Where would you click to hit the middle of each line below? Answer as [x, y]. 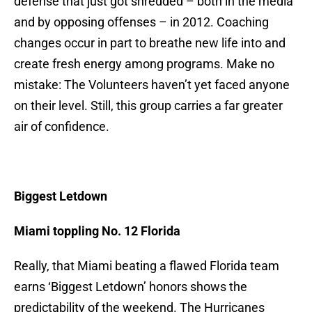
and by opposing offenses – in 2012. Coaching [141, 22]
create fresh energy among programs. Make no [144, 64]
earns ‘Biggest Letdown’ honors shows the [131, 287]
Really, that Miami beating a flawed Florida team [147, 266]
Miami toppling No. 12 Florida [97, 231]
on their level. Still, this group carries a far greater [148, 106]
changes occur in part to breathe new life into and [150, 43]
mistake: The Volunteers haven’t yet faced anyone [152, 85]
